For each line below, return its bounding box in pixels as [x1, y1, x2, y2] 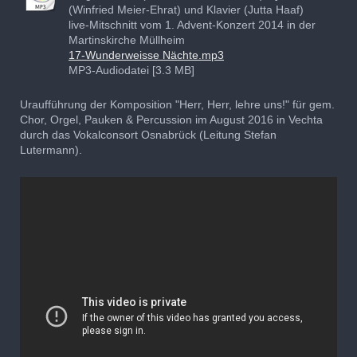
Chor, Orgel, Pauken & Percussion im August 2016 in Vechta [20, 112, 323, 126]
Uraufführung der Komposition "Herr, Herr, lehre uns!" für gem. [20, 97, 335, 111]
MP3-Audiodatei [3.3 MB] [69, 63, 194, 76]
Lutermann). [20, 143, 82, 156]
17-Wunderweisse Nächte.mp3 [69, 48, 224, 61]
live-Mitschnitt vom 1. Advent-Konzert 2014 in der [69, 18, 316, 31]
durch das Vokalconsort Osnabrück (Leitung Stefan [20, 127, 277, 141]
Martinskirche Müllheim [69, 33, 185, 46]
